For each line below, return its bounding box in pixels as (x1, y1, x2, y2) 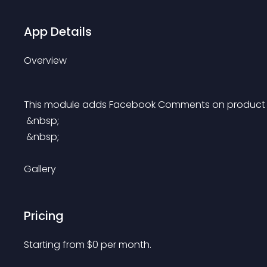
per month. (101, 238, 151, 252)
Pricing (24, 207, 64, 224)
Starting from (24, 238, 87, 252)
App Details (24, 23, 92, 40)
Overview (24, 54, 67, 67)
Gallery (24, 162, 56, 176)
